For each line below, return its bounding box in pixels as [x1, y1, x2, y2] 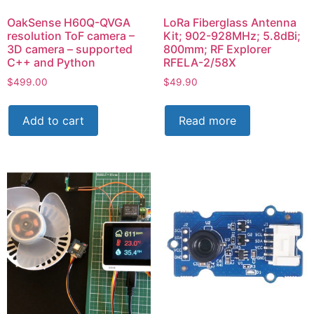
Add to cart [22, 113, 84, 128]
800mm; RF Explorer [163, 42, 271, 57]
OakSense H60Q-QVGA [7, 15, 130, 30]
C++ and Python [7, 55, 95, 70]
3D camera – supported [7, 42, 132, 57]
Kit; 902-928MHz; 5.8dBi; [163, 29, 301, 43]
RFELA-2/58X [163, 55, 236, 70]
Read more [178, 113, 236, 128]
